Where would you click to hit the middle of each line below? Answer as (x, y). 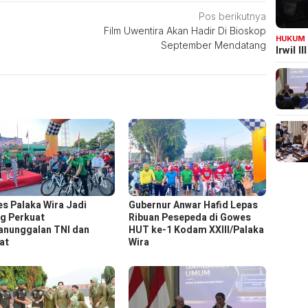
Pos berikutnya (233, 16)
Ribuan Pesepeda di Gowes (190, 218)
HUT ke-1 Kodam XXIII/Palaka (197, 230)
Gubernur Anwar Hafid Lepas (194, 206)
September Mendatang (214, 45)
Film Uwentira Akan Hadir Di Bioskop (185, 31)
